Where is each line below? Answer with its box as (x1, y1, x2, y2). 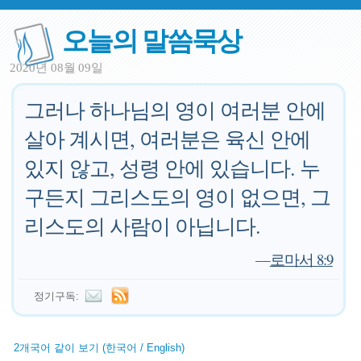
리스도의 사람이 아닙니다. (24, 212, 261, 239)
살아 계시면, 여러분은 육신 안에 (24, 125, 311, 152)
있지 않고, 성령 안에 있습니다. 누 (24, 154, 321, 181)
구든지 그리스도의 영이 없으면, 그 (24, 183, 331, 210)
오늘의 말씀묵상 (62, 20, 242, 58)
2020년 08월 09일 (10, 61, 104, 74)
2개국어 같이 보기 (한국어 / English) (14, 342, 185, 354)
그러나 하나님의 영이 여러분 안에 (24, 96, 326, 123)
